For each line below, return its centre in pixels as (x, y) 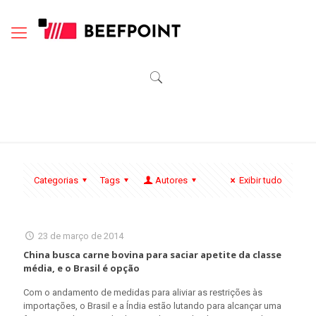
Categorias (56, 180)
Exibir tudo (261, 180)
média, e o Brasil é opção (81, 268)
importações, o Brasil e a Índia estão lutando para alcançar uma (152, 306)
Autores (171, 180)
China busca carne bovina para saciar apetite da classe (152, 255)
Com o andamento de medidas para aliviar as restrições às (143, 292)
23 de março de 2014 (81, 236)
